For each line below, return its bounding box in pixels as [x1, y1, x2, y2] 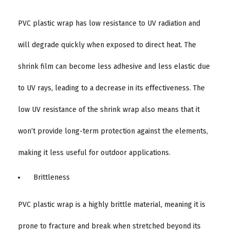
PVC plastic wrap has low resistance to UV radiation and [18, 18, 200, 28]
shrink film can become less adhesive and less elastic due [18, 62, 210, 71]
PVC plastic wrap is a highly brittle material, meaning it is [18, 200, 205, 209]
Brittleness [33, 173, 70, 182]
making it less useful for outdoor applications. [18, 148, 170, 157]
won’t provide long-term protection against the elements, [18, 126, 208, 136]
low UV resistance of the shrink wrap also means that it [18, 105, 200, 114]
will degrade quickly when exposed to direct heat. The [18, 40, 196, 49]
